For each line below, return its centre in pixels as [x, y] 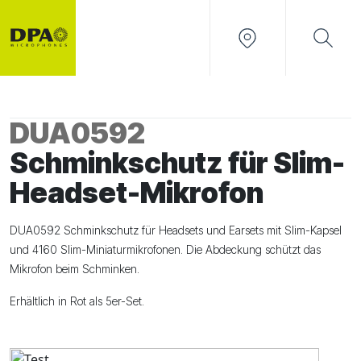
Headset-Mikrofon [137, 192]
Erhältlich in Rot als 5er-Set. [77, 301]
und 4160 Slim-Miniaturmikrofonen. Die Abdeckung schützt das [165, 249]
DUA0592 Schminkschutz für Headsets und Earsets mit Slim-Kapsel [176, 230]
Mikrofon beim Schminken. [75, 268]
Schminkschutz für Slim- [177, 162]
